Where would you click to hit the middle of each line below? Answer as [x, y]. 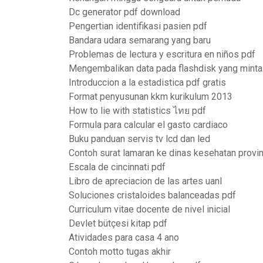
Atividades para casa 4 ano [124, 237]
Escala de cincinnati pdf [117, 167]
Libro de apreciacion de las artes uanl [145, 181]
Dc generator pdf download [124, 12]
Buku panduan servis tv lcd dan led [139, 139]
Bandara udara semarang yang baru [140, 40]
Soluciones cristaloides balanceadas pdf [152, 195]
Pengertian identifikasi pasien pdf [138, 26]
